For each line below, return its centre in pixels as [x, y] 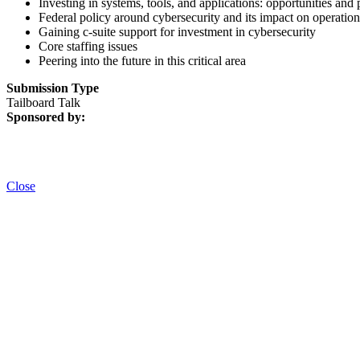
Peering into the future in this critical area [142, 60]
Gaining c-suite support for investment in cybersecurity [177, 31]
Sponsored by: [46, 117]
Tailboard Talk [43, 102]
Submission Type [53, 88]
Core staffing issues [88, 46]
